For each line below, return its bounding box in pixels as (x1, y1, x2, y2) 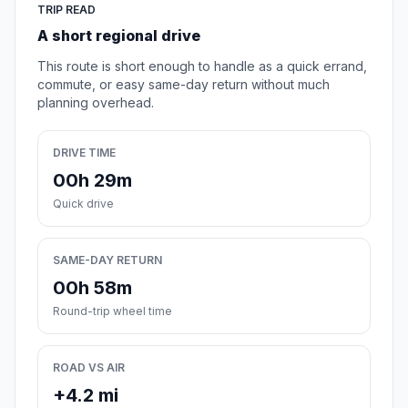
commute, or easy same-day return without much (37, 76, 330, 93)
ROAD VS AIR (53, 361, 125, 375)
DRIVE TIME (53, 146, 116, 160)
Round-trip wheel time (53, 304, 172, 319)
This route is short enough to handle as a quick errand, (37, 58, 367, 75)
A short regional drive (37, 26, 200, 46)
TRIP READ (37, 3, 96, 17)
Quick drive (53, 197, 114, 211)
